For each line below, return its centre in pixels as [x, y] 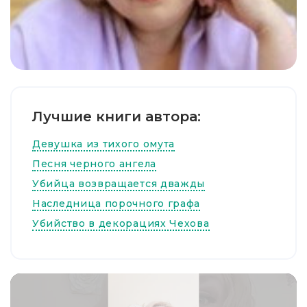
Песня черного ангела [94, 164]
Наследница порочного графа [116, 204]
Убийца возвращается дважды [119, 184]
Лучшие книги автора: [116, 116]
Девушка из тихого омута [104, 144]
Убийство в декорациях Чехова [121, 223]
